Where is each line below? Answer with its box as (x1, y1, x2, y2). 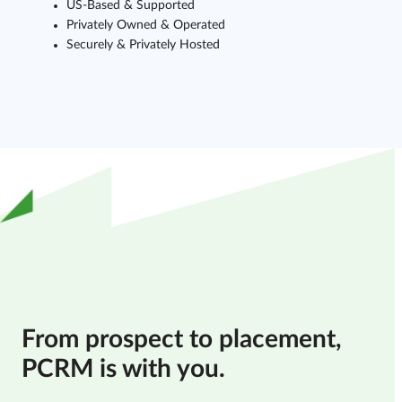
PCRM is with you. (22, 356, 225, 381)
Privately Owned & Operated (66, 19, 225, 31)
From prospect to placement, (22, 327, 342, 352)
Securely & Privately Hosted (66, 39, 220, 51)
